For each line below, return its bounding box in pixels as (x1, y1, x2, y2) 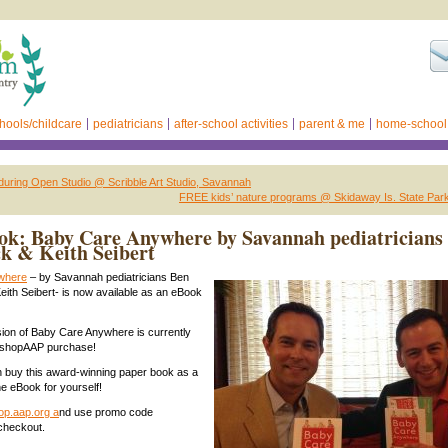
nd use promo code (59, 406, 153, 418)
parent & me (299, 117, 365, 131)
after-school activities (174, 117, 288, 131)
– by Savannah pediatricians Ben (27, 271, 189, 283)
